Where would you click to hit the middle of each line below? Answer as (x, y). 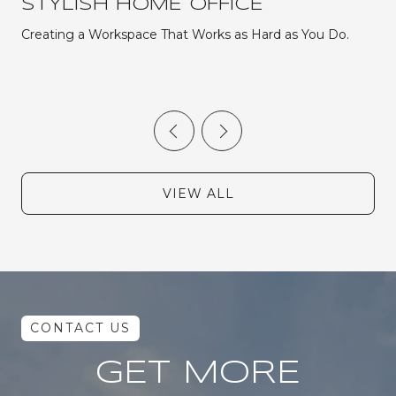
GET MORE (198, 373)
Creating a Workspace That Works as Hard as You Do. (185, 35)
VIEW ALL (198, 193)
